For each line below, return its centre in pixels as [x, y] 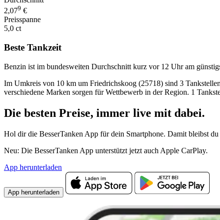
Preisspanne [22, 20]
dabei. [188, 113]
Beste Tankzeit [33, 48]
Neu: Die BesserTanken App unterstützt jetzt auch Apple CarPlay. [106, 150]
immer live [125, 113]
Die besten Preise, [50, 113]
